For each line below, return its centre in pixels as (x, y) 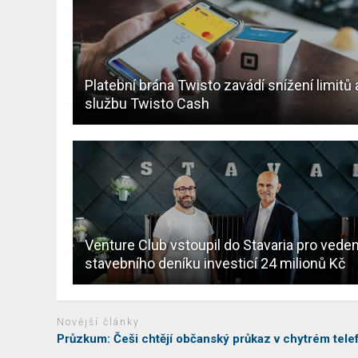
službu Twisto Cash (147, 104)
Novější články (99, 322)
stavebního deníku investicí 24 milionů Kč (215, 264)
